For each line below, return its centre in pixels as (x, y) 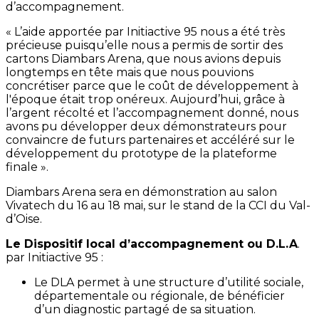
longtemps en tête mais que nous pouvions (130, 73)
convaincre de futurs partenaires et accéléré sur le (150, 140)
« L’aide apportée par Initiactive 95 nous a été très (145, 32)
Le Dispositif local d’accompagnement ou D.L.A (152, 244)
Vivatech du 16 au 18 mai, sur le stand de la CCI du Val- (158, 206)
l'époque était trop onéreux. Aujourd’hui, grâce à (145, 100)
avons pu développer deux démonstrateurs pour (146, 127)
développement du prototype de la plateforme (141, 154)
